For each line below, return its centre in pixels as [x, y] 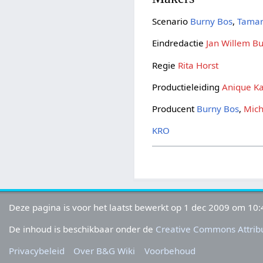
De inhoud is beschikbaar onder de [82, 229]
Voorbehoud [170, 251]
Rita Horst [198, 65]
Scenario [171, 21]
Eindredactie [179, 43]
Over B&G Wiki [104, 251]
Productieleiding [187, 87]
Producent [175, 109]
